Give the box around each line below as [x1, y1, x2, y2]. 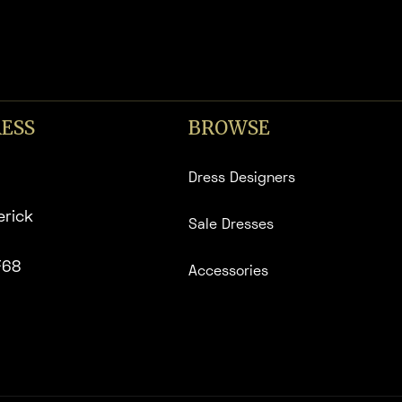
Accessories [188, 266, 269, 279]
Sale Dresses [188, 219, 275, 232]
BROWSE [188, 116, 271, 141]
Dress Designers [188, 172, 296, 186]
